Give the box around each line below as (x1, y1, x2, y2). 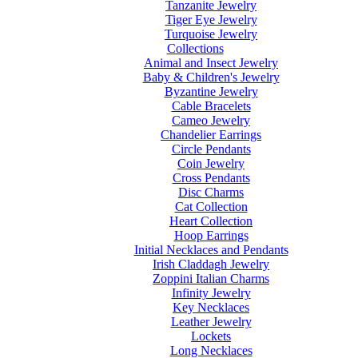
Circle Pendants (171, 142, 251, 156)
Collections (166, 42, 224, 55)
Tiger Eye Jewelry (165, 13, 257, 26)
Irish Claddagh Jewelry (153, 257, 269, 271)
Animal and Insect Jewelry (144, 56, 278, 70)
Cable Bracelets (171, 99, 251, 113)
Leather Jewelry (170, 315, 252, 328)
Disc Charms (178, 185, 244, 199)
